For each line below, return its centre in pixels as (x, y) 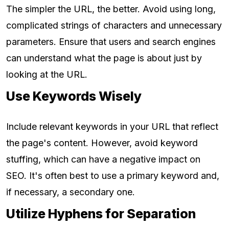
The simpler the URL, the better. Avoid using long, (111, 9)
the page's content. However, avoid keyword (102, 143)
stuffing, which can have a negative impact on (103, 159)
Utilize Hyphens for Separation (101, 214)
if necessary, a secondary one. (71, 192)
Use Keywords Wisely (74, 96)
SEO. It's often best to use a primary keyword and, (113, 176)
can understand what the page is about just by (104, 58)
